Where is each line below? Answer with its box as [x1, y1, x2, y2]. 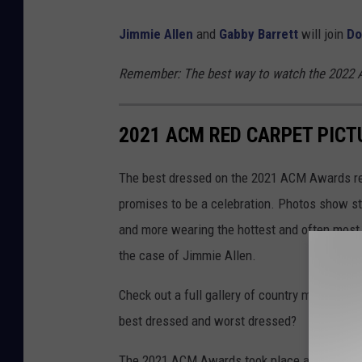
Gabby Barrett [219, 26, 298, 43]
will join [298, 26, 347, 43]
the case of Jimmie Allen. [119, 247, 256, 264]
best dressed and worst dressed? [119, 313, 297, 330]
